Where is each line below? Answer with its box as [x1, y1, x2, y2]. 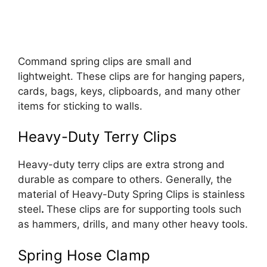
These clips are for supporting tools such [46, 203, 241, 216]
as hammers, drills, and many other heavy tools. [18, 218, 248, 231]
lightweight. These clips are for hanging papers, [18, 70, 245, 82]
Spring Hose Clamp [18, 246, 150, 264]
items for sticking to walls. [18, 100, 142, 112]
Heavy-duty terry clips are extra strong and [18, 159, 225, 171]
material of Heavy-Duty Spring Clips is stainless [18, 188, 245, 201]
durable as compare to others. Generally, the [18, 173, 232, 186]
